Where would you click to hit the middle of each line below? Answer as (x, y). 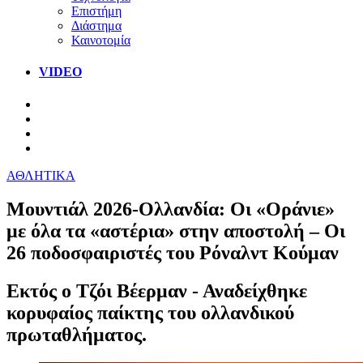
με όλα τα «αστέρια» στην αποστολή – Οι (176, 231)
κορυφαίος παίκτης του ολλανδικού (150, 313)
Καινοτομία (101, 40)
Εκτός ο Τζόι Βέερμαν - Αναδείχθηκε (157, 291)
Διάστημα (96, 25)
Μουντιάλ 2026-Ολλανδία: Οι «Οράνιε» (171, 209)
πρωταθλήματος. (77, 335)
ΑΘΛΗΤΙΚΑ (41, 175)
